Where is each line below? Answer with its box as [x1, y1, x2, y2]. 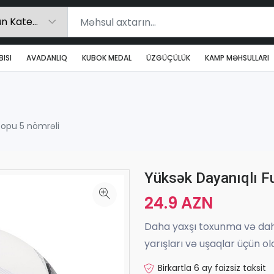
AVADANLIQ [26, 52, 67, 63]
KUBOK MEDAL [82, 52, 131, 63]
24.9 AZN [144, 191, 213, 214]
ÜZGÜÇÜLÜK [146, 52, 190, 63]
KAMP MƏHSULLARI [205, 52, 269, 63]
